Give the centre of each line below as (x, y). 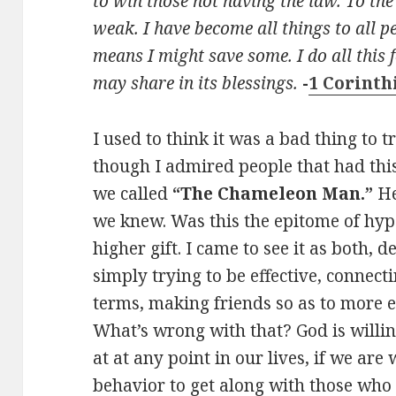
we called (133, 193)
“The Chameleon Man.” (275, 193)
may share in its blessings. (196, 83)
